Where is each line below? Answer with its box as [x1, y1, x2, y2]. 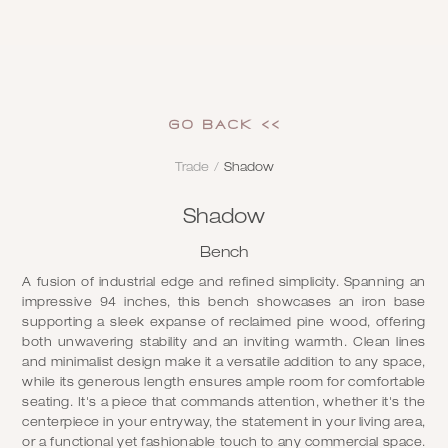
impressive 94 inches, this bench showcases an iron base [22, 295, 426, 309]
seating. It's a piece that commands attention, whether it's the [22, 395, 426, 409]
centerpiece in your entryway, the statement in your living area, [22, 415, 426, 429]
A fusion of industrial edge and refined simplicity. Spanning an [22, 275, 426, 289]
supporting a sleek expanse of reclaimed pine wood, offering [22, 315, 426, 329]
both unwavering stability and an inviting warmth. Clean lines [22, 335, 426, 349]
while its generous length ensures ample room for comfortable [22, 375, 426, 389]
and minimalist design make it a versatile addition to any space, [22, 355, 426, 369]
